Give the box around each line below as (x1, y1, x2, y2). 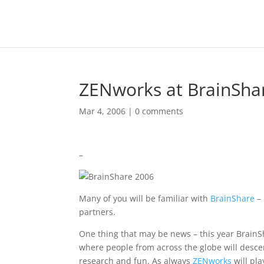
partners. (79, 206, 116, 217)
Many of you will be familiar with (79, 193, 211, 204)
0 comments (135, 105, 184, 117)
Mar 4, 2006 (79, 105, 126, 117)
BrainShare (210, 193, 258, 204)
